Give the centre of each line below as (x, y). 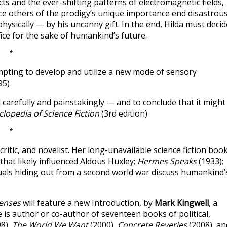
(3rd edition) (123, 113)
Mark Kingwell (182, 203)
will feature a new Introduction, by (88, 203)
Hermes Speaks (167, 161)
